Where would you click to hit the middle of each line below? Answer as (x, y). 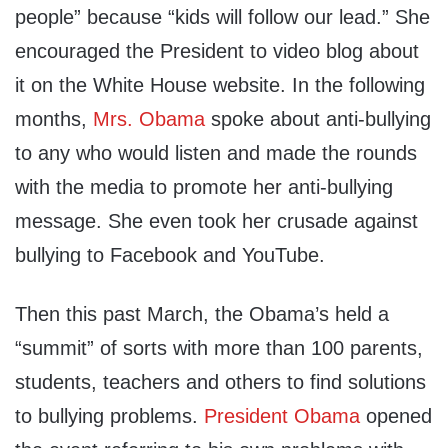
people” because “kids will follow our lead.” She (222, 17)
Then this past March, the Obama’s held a (202, 314)
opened (396, 416)
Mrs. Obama (149, 119)
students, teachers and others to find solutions (220, 382)
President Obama (282, 416)
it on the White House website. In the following (220, 85)
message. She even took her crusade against (216, 221)
